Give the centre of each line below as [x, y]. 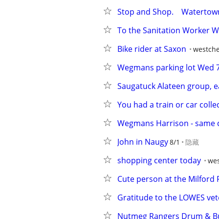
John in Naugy [143, 142]
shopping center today [159, 160]
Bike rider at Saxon [152, 49]
